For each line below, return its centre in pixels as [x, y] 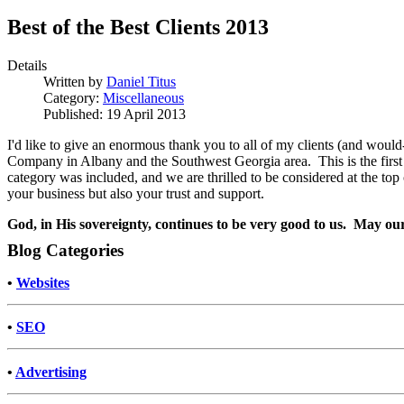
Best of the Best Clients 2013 [138, 28]
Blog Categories [65, 251]
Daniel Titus [141, 82]
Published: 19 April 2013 [115, 115]
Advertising [51, 372]
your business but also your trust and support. [136, 194]
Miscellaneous [143, 98]
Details [27, 66]
